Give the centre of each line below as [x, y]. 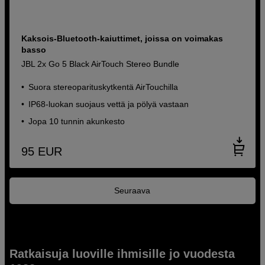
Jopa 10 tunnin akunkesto [77, 121]
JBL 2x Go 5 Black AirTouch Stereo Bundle [101, 64]
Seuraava [132, 191]
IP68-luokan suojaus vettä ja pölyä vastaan [109, 104]
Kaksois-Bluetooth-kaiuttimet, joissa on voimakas [122, 38]
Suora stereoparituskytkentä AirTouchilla [104, 87]
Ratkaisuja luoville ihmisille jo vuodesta [122, 254]
